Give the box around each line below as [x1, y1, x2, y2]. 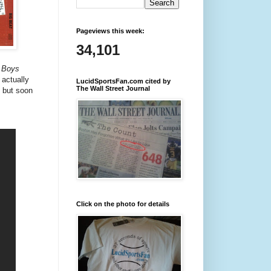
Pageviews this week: [76, 27, 145, 34]
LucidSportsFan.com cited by [76, 77, 171, 85]
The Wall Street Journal [76, 85, 150, 92]
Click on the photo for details [76, 200, 169, 207]
